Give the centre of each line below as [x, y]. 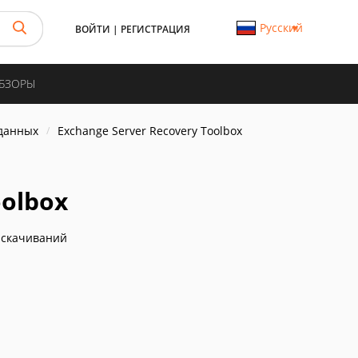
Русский [281, 28]
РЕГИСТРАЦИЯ [155, 29]
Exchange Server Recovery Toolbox [150, 131]
